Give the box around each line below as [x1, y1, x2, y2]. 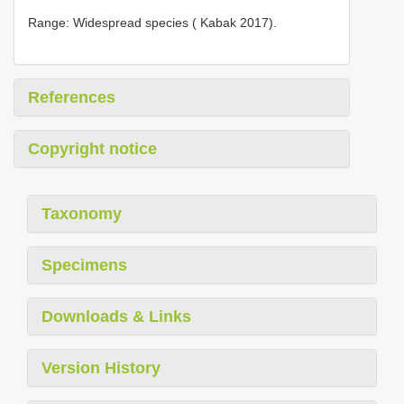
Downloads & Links [41, 307, 191, 326]
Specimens [41, 255, 127, 274]
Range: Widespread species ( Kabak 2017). [28, 14, 277, 30]
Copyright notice [28, 139, 157, 158]
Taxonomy [41, 204, 122, 223]
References [28, 87, 115, 106]
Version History [41, 358, 161, 377]
